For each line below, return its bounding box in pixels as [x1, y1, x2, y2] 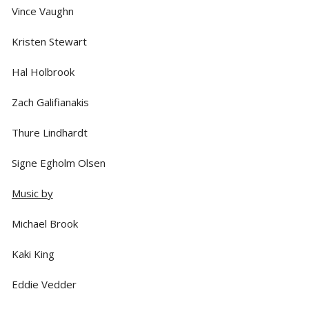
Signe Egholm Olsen [11, 155, 106, 170]
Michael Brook [11, 216, 78, 230]
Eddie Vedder [11, 277, 77, 291]
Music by [11, 186, 53, 200]
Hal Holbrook [11, 64, 74, 79]
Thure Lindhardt [11, 125, 88, 139]
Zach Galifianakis [11, 94, 89, 109]
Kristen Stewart [11, 34, 87, 48]
